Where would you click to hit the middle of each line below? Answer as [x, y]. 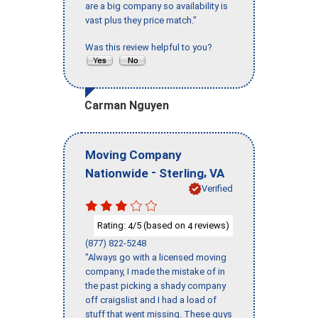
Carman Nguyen [127, 106]
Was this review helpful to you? [151, 48]
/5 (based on [160, 225]
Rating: [113, 225]
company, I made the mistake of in [155, 272]
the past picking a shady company [155, 286]
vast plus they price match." [141, 21]
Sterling [181, 173]
